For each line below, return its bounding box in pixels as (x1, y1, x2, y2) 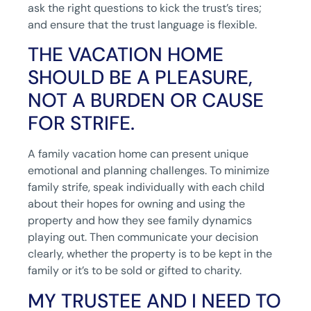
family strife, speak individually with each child (28, 180, 264, 195)
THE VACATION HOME (28, 42, 224, 68)
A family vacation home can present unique (28, 146, 249, 162)
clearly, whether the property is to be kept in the (28, 246, 272, 262)
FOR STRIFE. (28, 110, 135, 137)
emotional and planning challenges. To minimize (28, 163, 269, 178)
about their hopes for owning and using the (28, 196, 245, 212)
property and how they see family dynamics (28, 213, 252, 228)
